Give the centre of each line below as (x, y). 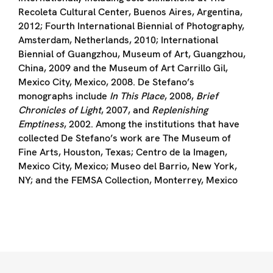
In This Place (136, 96)
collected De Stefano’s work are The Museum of (125, 138)
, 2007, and (126, 110)
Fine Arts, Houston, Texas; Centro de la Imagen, (123, 152)
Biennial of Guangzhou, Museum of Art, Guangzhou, (132, 54)
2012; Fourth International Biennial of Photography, (131, 26)
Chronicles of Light (60, 110)
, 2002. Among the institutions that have (152, 124)
